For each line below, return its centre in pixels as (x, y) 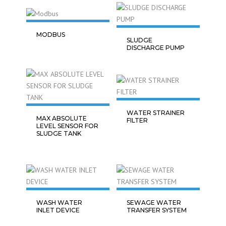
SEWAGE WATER (154, 203)
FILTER (137, 120)
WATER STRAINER (156, 112)
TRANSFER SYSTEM (157, 210)
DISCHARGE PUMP (156, 48)
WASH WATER (59, 203)
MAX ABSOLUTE (62, 118)
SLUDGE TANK (59, 133)
